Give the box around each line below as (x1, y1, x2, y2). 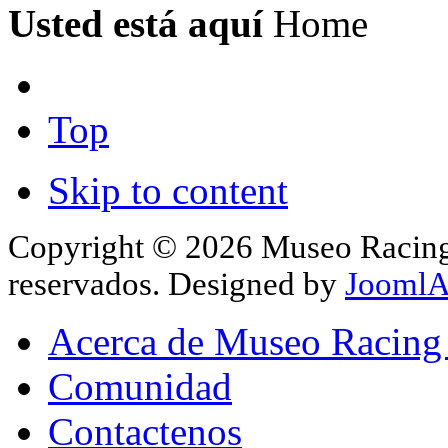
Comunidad (48, 364, 232, 408)
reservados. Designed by (8, 265, 345, 302)
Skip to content (48, 168, 288, 212)
